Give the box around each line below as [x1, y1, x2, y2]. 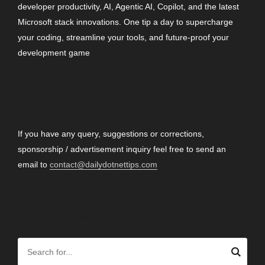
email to [18, 160, 50, 170]
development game [18, 48, 90, 58]
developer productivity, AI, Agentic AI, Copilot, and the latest [18, 2, 239, 12]
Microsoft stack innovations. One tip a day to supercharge [18, 17, 233, 27]
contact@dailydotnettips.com [50, 160, 157, 170]
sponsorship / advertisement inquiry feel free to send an [18, 144, 226, 154]
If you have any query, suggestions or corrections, [18, 129, 204, 139]
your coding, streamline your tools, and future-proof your [18, 33, 229, 43]
